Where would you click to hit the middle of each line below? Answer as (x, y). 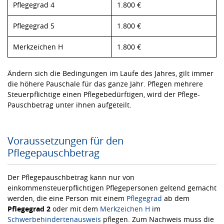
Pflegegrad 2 (29, 208)
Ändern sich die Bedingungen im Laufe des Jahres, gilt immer (110, 73)
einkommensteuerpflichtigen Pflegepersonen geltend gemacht (112, 187)
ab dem (176, 198)
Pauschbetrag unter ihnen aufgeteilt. (69, 104)
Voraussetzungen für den (65, 140)
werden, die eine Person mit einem (67, 198)
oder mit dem (75, 208)
